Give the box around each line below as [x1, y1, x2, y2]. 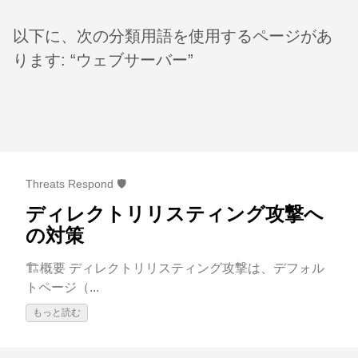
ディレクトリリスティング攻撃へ [26, 203, 324, 225]
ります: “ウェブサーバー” [13, 51, 193, 69]
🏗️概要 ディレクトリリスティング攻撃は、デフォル [26, 261, 324, 276]
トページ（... [26, 280, 99, 295]
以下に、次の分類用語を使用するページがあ [13, 27, 332, 45]
